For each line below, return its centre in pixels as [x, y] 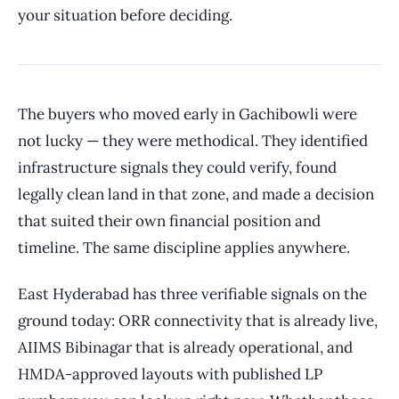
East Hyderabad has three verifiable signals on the [192, 294]
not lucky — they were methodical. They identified [193, 141]
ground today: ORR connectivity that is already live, [198, 321]
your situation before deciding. [125, 15]
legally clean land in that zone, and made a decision [196, 194]
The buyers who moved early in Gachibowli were [187, 114]
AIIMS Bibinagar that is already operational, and [185, 347]
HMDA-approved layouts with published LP [170, 374]
